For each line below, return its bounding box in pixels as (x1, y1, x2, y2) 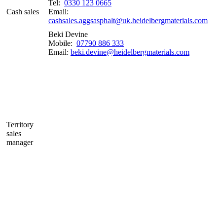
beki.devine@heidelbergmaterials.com (71, 47, 189, 56)
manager (6, 138, 33, 147)
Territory (6, 120, 34, 129)
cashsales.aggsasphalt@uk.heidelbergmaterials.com (48, 16, 208, 25)
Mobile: (48, 38, 76, 47)
